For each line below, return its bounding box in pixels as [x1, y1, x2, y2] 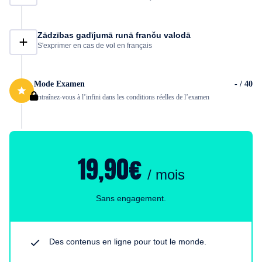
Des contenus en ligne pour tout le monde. [49, 237, 206, 246]
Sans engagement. [96, 194, 166, 203]
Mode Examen [34, 80, 85, 88]
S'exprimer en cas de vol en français [37, 42, 152, 50]
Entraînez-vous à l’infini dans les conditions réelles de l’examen [34, 93, 209, 101]
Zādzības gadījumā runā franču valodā [37, 30, 191, 40]
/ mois [147, 167, 185, 182]
